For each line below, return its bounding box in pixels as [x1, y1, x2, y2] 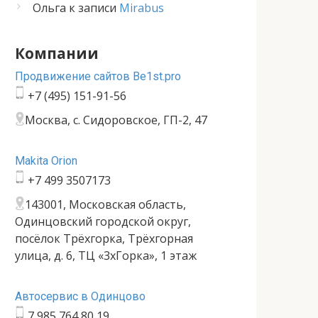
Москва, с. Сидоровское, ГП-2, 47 [25, 112, 207, 128]
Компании [15, 43, 99, 63]
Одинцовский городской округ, [15, 214, 191, 229]
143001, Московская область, [25, 197, 186, 212]
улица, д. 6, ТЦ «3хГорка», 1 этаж [15, 248, 197, 263]
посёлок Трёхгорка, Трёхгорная [15, 231, 193, 246]
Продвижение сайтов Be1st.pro [15, 70, 181, 83]
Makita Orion [15, 154, 77, 168]
